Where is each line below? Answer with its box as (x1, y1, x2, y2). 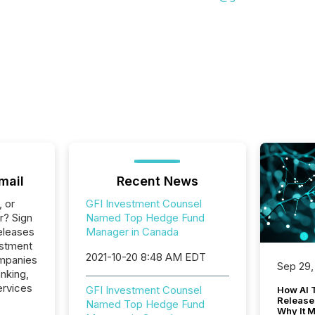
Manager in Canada (85, 225, 179, 238)
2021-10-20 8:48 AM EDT (85, 250, 206, 264)
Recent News (116, 174, 198, 188)
